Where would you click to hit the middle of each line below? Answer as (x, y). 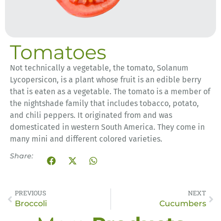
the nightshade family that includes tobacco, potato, (104, 104)
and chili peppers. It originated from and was (91, 115)
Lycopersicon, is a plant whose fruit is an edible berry (106, 80)
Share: (21, 156)
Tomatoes (58, 52)
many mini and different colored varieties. (86, 139)
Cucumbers (183, 204)
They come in (180, 127)
